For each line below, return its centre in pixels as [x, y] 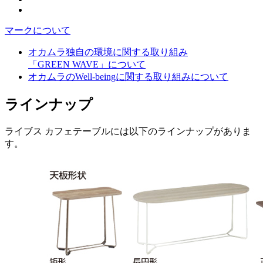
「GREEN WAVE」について [87, 65]
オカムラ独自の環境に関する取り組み [108, 52]
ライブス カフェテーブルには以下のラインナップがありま [128, 131]
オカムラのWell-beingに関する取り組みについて [128, 77]
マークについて [38, 31]
